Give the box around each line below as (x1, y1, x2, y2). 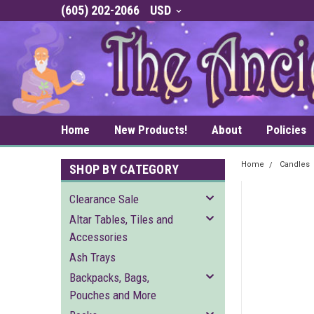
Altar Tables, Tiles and (69, 212, 173, 226)
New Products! (114, 123, 187, 137)
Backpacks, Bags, (69, 271, 149, 285)
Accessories (69, 230, 128, 244)
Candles (280, 160, 310, 169)
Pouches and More (69, 288, 156, 302)
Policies (266, 123, 306, 137)
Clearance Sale (69, 192, 139, 206)
